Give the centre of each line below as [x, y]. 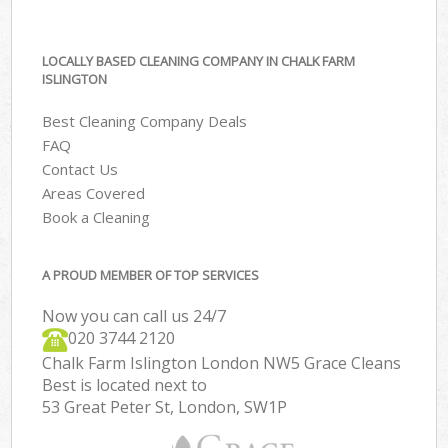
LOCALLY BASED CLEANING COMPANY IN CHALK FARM [199, 60]
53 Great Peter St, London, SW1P [165, 406]
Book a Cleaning [96, 217]
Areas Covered [94, 193]
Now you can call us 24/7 [134, 315]
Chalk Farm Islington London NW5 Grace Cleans [222, 362]
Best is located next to [125, 384]
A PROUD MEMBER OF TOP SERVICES [151, 274]
